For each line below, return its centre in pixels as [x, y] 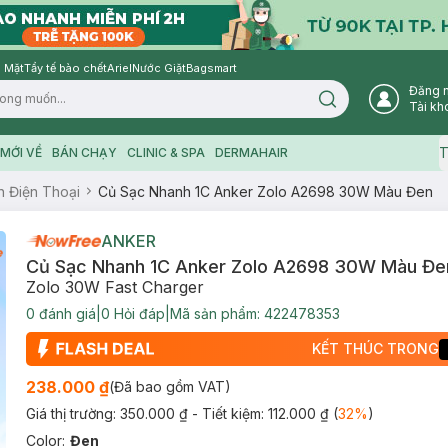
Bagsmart [211, 68]
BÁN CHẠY [84, 152]
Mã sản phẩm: [216, 313]
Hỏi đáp [137, 313]
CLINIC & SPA [165, 152]
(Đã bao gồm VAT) [169, 386]
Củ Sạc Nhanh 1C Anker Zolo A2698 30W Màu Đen [265, 191]
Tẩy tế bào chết [65, 68]
